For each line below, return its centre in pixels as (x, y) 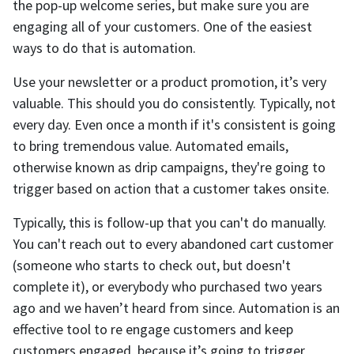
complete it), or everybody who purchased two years (168, 287)
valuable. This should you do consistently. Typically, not (174, 104)
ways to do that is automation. (104, 48)
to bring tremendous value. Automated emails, (151, 146)
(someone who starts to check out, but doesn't (152, 265)
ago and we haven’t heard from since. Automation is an (176, 308)
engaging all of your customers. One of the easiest (162, 27)
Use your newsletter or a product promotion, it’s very (169, 82)
